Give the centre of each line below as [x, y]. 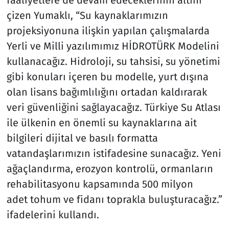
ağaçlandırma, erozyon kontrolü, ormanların [110, 168]
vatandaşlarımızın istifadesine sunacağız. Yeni [114, 153]
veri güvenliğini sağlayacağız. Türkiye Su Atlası [113, 107]
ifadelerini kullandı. [53, 214]
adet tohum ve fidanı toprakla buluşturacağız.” [114, 199]
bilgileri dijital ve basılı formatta [82, 138]
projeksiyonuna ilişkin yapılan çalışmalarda [108, 30]
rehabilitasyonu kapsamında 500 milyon [100, 184]
